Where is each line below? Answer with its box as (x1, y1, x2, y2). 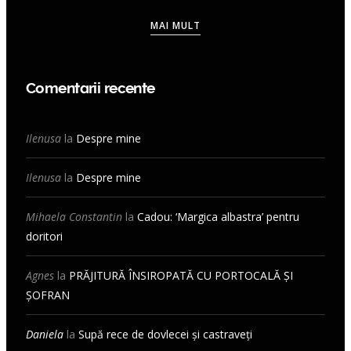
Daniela (26, 327, 63, 342)
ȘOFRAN (26, 288, 70, 303)
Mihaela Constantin (26, 209, 122, 225)
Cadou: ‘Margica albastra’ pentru (137, 209, 299, 225)
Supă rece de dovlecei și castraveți (78, 327, 252, 342)
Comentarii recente (26, 79, 155, 97)
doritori (26, 229, 63, 244)
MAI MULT (150, 19, 201, 33)
